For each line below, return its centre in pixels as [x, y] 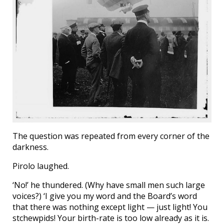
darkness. [30, 147]
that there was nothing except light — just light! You [110, 207]
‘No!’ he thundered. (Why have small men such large [109, 185]
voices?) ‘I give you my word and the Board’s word [105, 196]
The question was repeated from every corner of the [111, 136]
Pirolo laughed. [41, 166]
